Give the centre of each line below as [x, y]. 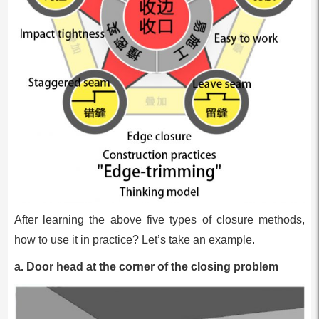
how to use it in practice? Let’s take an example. [134, 240]
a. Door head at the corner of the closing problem [146, 267]
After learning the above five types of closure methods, [159, 220]
